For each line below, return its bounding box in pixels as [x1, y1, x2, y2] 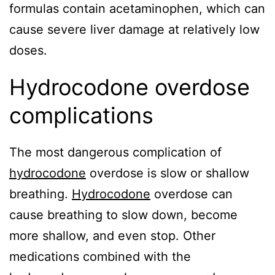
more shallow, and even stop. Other [9, 228, 215, 244]
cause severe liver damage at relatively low [9, 22, 260, 37]
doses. [9, 43, 47, 58]
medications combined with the [9, 249, 191, 265]
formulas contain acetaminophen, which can [9, 1, 265, 17]
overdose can [150, 187, 233, 202]
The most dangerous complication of [9, 145, 222, 160]
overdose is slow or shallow [86, 166, 249, 181]
